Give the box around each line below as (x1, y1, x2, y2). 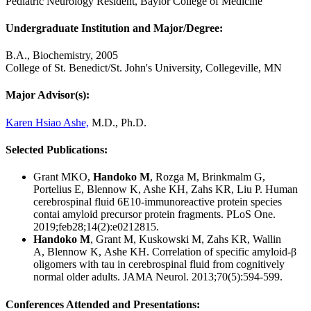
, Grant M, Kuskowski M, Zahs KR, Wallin (90, 233, 281, 246)
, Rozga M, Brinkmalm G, (150, 171, 265, 183)
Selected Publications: (6, 144, 108, 156)
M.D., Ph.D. (89, 116, 146, 128)
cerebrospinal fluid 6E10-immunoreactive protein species (33, 196, 282, 208)
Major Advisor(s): (6, 89, 90, 101)
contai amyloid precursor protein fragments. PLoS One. (33, 208, 276, 221)
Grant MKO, (33, 171, 93, 183)
